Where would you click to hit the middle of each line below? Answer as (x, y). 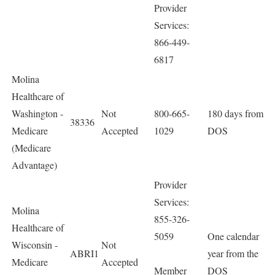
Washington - (37, 113)
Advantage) (34, 165)
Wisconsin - (35, 245)
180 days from (235, 113)
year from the (233, 253)
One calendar (233, 236)
